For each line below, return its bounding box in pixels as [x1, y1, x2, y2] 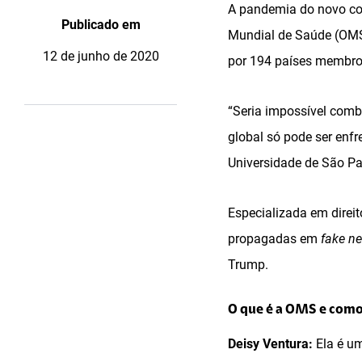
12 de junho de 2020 [42, 48, 159, 64]
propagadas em [228, 231, 321, 246]
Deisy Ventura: [228, 336, 313, 351]
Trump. [228, 257, 268, 272]
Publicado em [61, 17, 141, 32]
